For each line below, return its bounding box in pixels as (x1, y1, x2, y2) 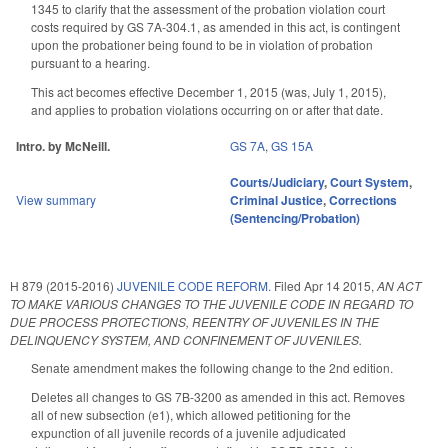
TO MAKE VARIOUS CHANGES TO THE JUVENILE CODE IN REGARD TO (10, 295, 413, 313)
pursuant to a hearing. (31, 53, 150, 71)
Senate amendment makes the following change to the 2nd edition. (31, 359, 393, 377)
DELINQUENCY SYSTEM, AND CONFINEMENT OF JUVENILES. (10, 331, 362, 349)
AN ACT (377, 277, 421, 295)
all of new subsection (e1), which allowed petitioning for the (31, 406, 351, 424)
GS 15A (271, 137, 313, 155)
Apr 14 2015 (304, 277, 371, 295)
